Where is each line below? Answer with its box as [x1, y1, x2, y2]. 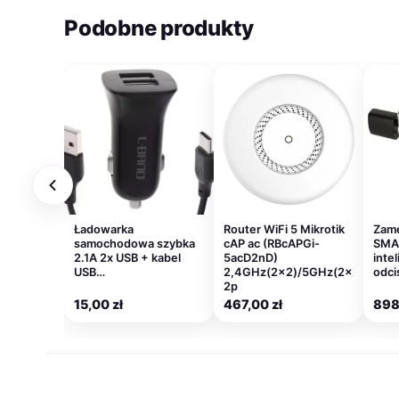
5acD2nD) [224, 251, 278, 265]
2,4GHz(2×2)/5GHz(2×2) [224, 265, 364, 280]
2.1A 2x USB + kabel [74, 251, 181, 265]
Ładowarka [74, 223, 134, 237]
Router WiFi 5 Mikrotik [224, 223, 345, 237]
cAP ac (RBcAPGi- [224, 237, 320, 251]
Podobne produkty [64, 15, 255, 42]
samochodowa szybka [74, 237, 195, 251]
